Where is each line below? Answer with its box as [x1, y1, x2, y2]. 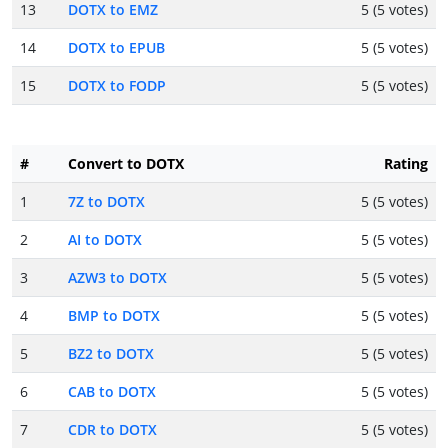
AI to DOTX [68, 230, 142, 250]
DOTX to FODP [68, 76, 166, 96]
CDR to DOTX [68, 420, 157, 440]
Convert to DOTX [68, 154, 184, 174]
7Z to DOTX [68, 192, 145, 212]
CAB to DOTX [68, 382, 156, 402]
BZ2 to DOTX [68, 344, 154, 364]
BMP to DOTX [68, 306, 160, 326]
